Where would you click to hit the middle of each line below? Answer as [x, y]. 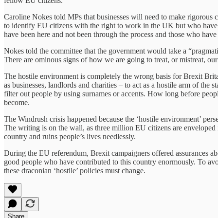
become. [17, 103]
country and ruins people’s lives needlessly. [70, 137]
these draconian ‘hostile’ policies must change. [75, 171]
